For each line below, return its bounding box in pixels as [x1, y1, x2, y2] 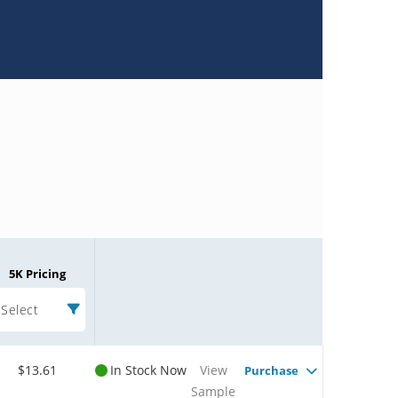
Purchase [244, 362, 298, 378]
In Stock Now [110, 361, 187, 378]
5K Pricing [9, 265, 66, 282]
